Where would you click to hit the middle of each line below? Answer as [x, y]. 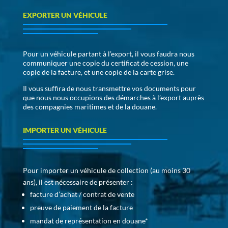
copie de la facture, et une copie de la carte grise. [98, 72]
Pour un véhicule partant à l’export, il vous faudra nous [108, 53]
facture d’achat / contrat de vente [82, 194]
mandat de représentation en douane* [89, 220]
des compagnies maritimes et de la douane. [90, 106]
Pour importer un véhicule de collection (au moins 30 [106, 170]
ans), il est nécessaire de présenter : [78, 182]
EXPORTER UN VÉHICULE [65, 15]
